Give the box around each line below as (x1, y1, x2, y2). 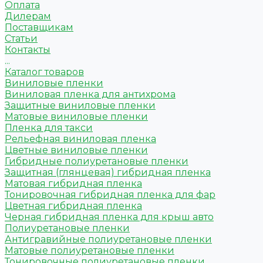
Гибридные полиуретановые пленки (5, 156, 188, 167)
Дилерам (5, 11, 51, 22)
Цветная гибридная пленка (5, 200, 142, 212)
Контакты (5, 44, 50, 56)
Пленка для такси (5, 122, 93, 134)
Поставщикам (5, 22, 73, 33)
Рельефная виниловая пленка (5, 133, 156, 145)
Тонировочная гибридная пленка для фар (5, 189, 215, 201)
